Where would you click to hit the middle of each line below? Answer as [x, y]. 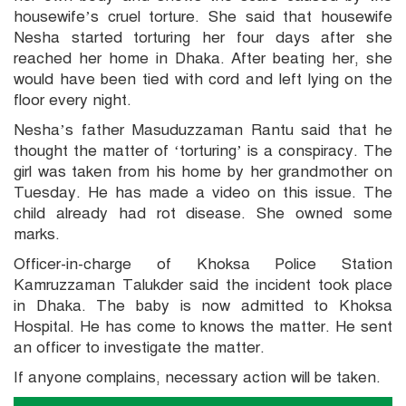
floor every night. [72, 100]
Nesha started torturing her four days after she [203, 37]
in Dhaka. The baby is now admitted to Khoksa [203, 305]
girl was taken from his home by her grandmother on [203, 171]
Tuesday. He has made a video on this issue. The [203, 192]
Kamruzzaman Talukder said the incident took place [203, 285]
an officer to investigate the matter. [139, 347]
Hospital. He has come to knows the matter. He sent [203, 326]
